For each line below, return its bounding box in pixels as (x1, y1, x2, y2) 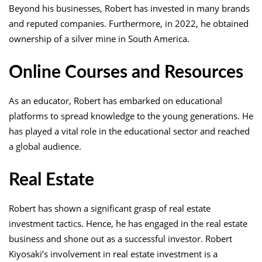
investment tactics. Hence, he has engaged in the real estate (9, 217, 247, 229)
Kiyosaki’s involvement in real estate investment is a (9, 247, 218, 260)
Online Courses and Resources (9, 63, 243, 81)
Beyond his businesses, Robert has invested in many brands (9, 2, 250, 14)
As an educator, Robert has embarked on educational (9, 94, 222, 106)
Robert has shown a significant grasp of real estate (9, 202, 211, 214)
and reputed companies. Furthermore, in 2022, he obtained (9, 17, 249, 29)
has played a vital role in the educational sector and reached (9, 125, 250, 137)
